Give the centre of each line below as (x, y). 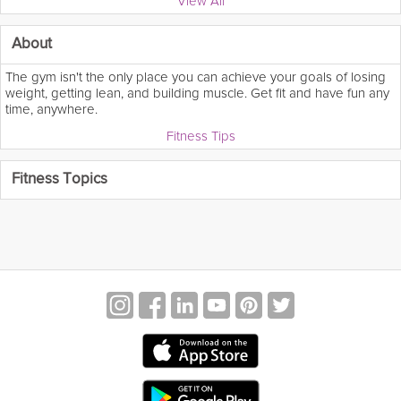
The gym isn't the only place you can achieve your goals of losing (196, 77)
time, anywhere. (51, 109)
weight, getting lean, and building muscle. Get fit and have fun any (197, 93)
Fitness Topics (60, 179)
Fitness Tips (200, 136)
